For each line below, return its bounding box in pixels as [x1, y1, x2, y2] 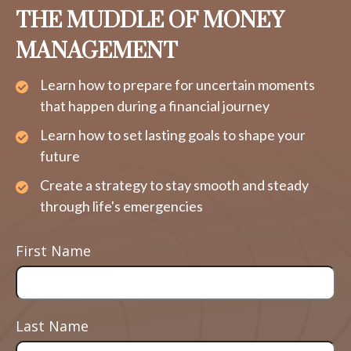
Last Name [16, 317, 89, 336]
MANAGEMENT [16, 38, 178, 66]
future [40, 147, 80, 165]
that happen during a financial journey [40, 97, 270, 115]
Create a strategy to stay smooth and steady [40, 176, 309, 194]
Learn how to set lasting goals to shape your [40, 126, 306, 144]
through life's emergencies [40, 197, 203, 215]
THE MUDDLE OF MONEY [16, 7, 284, 35]
